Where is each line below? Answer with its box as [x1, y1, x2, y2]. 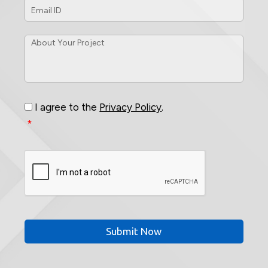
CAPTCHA [25, 151, 72, 162]
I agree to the [35, 101, 100, 114]
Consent [25, 96, 61, 107]
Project [25, 59, 55, 70]
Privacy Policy [99, 101, 162, 114]
